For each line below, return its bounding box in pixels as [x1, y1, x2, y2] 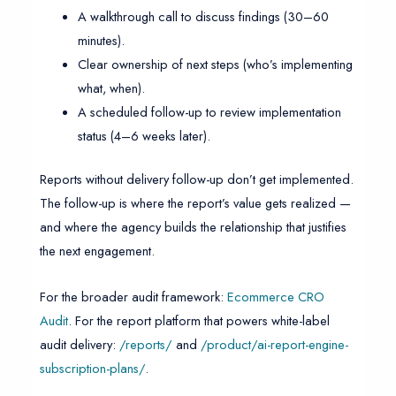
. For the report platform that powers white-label [67, 311, 330, 331]
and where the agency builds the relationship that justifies [39, 217, 346, 236]
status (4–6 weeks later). [78, 126, 211, 145]
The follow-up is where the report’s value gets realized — [39, 193, 351, 212]
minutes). [78, 30, 126, 49]
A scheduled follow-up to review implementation [78, 102, 342, 121]
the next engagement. [39, 240, 155, 260]
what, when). [78, 78, 146, 97]
